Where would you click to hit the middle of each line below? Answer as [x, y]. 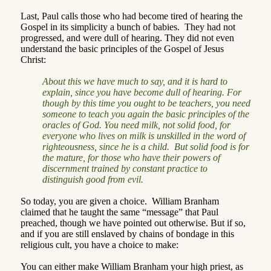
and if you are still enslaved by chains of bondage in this [127, 233]
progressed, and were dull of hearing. [91, 38]
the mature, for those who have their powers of [131, 157]
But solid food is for [212, 146]
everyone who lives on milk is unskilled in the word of [144, 135]
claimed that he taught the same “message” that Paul [119, 212]
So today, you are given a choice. [84, 201]
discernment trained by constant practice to [125, 168]
